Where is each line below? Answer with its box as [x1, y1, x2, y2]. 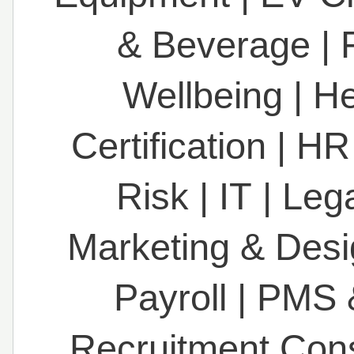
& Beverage [117, 23, 311, 66]
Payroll [114, 276, 228, 318]
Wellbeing [122, 73, 283, 116]
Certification [70, 124, 266, 167]
